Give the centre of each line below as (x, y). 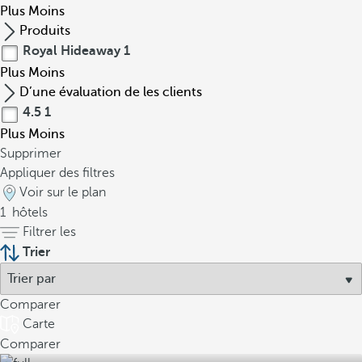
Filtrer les (49, 232)
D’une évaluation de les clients (111, 92)
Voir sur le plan (63, 192)
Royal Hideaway (72, 51)
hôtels (28, 213)
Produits (45, 31)
